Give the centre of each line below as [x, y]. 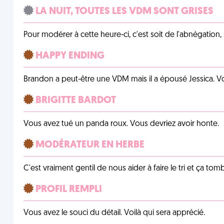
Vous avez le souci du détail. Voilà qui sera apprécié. [114, 213]
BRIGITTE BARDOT [74, 100]
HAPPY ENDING [69, 56]
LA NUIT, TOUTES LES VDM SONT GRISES [123, 11]
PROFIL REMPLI [67, 189]
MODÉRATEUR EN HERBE [89, 145]
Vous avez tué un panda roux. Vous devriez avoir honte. [121, 124]
